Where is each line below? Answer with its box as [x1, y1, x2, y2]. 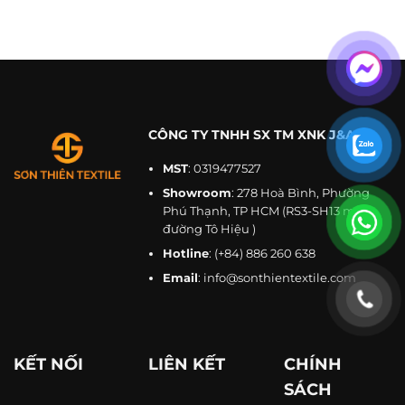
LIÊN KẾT [148, 353, 226, 373]
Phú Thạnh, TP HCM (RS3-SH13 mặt [162, 202, 367, 218]
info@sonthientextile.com [202, 270, 356, 286]
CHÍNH [283, 353, 342, 373]
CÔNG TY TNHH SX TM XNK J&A [148, 127, 360, 144]
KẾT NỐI [14, 353, 83, 373]
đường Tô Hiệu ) [162, 221, 256, 236]
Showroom [162, 184, 231, 200]
